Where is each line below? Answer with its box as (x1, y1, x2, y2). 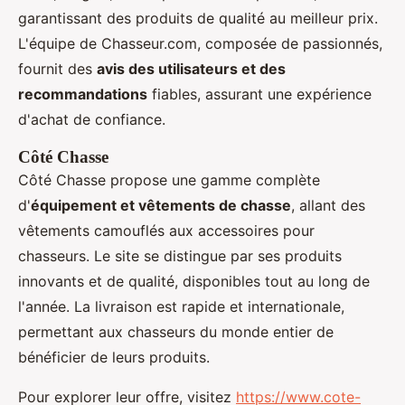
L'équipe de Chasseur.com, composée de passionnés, (18, 33, 382, 52)
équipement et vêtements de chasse (31, 195, 291, 214)
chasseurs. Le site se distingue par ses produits (18, 246, 342, 265)
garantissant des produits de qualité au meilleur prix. (18, 8, 378, 27)
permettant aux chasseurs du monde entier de (18, 322, 334, 341)
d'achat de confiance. (18, 109, 165, 128)
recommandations (18, 84, 147, 103)
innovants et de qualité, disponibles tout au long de (18, 271, 370, 290)
